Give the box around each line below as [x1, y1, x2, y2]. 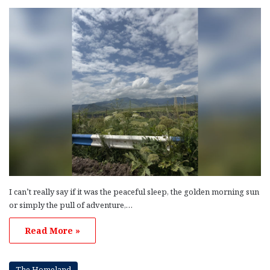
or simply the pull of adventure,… [9, 199, 133, 211]
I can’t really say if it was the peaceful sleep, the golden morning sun [9, 186, 259, 198]
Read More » [25, 225, 80, 237]
